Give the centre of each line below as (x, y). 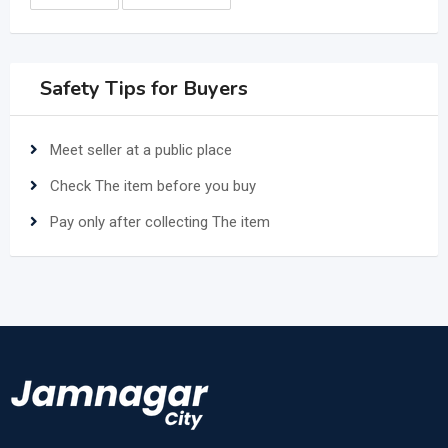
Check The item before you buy (153, 186)
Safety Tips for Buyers (144, 89)
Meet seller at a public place (141, 150)
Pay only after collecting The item (160, 222)
